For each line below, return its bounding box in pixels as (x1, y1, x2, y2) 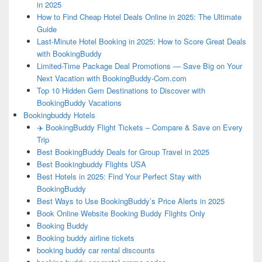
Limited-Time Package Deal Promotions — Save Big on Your (36, 60, 242, 72)
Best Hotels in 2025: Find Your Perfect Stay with (36, 171, 201, 182)
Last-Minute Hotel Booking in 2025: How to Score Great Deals (36, 36, 246, 47)
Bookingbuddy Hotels (23, 109, 95, 121)
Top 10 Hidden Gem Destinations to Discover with (36, 85, 205, 96)
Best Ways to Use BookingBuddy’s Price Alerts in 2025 (36, 195, 225, 207)
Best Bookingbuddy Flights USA (36, 158, 146, 170)
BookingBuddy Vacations (36, 97, 122, 109)
